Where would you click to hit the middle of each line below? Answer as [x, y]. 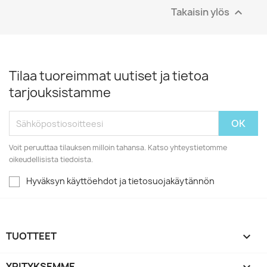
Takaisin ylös [201, 12]
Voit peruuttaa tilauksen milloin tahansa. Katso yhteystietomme [118, 148]
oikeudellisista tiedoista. [51, 160]
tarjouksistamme [60, 93]
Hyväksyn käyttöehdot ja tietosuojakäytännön [120, 181]
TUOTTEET [31, 236]
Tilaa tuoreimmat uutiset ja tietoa [109, 76]
